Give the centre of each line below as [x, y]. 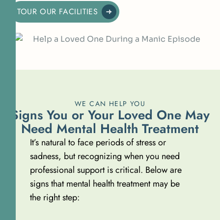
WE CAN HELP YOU [110, 103]
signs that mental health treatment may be [105, 183]
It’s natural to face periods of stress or [98, 142]
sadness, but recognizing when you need [105, 156]
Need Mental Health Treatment [110, 128]
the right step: [55, 197]
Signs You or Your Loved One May [110, 115]
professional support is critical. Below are [106, 170]
